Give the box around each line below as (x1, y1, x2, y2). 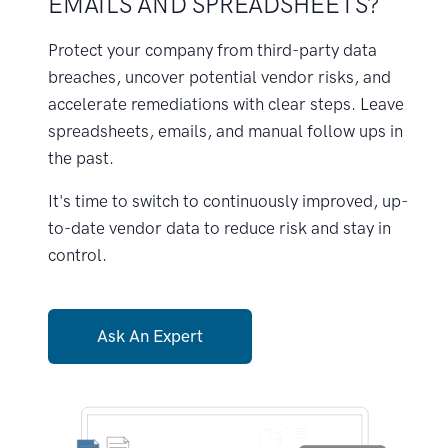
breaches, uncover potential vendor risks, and (48, 67, 391, 88)
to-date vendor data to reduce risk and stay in (48, 218, 391, 239)
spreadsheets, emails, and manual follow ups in (48, 121, 403, 142)
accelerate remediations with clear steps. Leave (48, 94, 404, 115)
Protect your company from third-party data (48, 40, 377, 61)
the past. (48, 148, 114, 169)
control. (48, 245, 107, 266)
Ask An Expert (97, 326, 203, 347)
